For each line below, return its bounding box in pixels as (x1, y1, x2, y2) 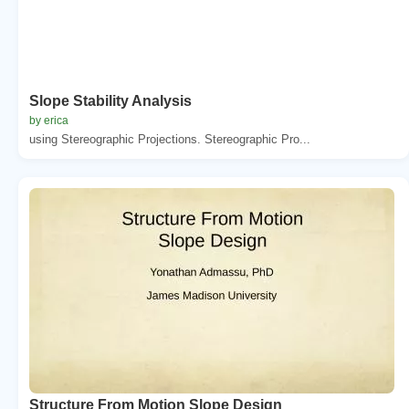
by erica (29, 113, 68, 127)
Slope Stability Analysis (29, 92, 192, 109)
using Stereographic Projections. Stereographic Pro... (29, 131, 310, 146)
